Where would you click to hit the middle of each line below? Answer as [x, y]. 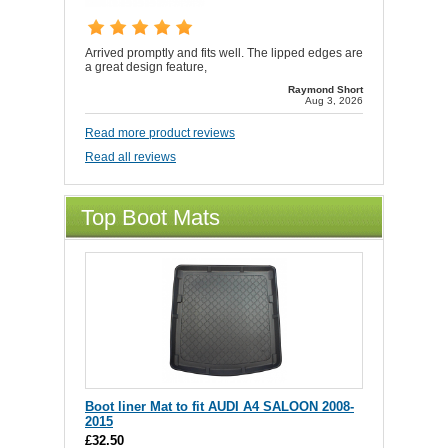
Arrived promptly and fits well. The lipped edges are [224, 52]
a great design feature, [146, 66]
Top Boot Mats [150, 217]
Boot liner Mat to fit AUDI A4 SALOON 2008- [219, 406]
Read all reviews [130, 156]
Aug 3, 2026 [334, 100]
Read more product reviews [160, 132]
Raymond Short [325, 89]
